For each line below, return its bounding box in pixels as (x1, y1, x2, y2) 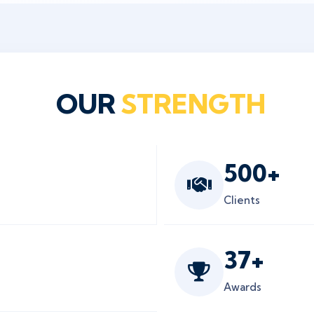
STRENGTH (121, 88, 266, 121)
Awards (224, 280, 261, 294)
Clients (224, 193, 260, 207)
